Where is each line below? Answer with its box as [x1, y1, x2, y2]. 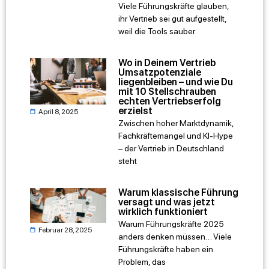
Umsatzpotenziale [118, 67, 202, 79]
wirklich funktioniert [118, 206, 208, 218]
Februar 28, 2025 [38, 225, 92, 234]
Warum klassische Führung [118, 187, 239, 199]
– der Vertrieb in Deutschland [118, 144, 225, 154]
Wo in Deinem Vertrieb [118, 57, 216, 69]
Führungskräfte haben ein [118, 244, 214, 255]
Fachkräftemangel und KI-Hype [118, 131, 234, 141]
